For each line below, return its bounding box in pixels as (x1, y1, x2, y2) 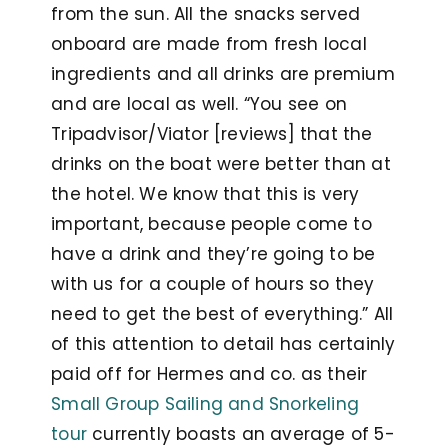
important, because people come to (51, 212, 372, 237)
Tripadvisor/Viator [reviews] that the (51, 122, 373, 147)
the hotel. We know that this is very (51, 182, 360, 207)
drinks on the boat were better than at (51, 152, 391, 177)
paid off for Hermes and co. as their (51, 362, 368, 387)
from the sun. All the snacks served (51, 2, 361, 27)
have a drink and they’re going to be (51, 242, 376, 267)
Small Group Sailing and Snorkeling (51, 392, 359, 417)
